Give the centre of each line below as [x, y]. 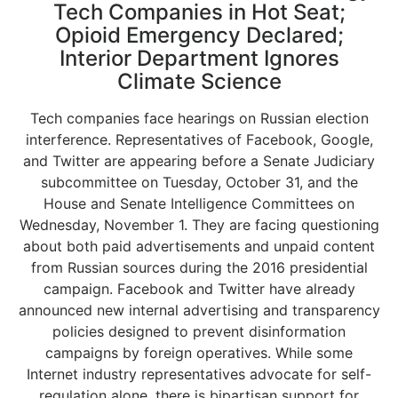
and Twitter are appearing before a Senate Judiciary [199, 161]
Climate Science [199, 81]
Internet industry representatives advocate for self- [199, 374]
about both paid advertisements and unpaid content [199, 246]
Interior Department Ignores [199, 58]
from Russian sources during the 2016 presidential [199, 267]
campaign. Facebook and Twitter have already [199, 289]
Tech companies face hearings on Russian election [199, 118]
